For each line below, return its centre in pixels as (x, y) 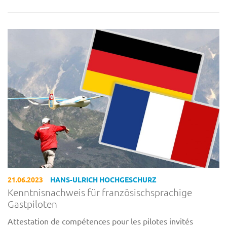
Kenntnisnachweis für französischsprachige (100, 192)
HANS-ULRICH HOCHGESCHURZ (104, 180)
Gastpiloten (32, 203)
